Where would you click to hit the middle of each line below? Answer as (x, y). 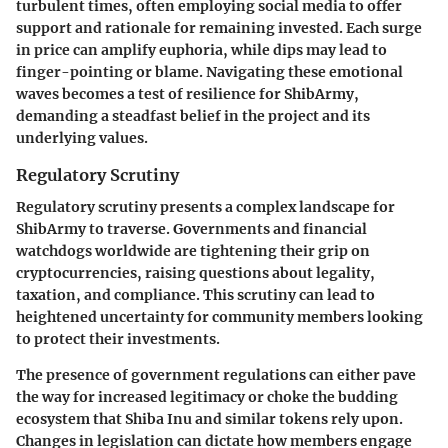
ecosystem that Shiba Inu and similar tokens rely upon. (209, 418)
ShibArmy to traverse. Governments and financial (191, 228)
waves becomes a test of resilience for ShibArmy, (187, 93)
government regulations (218, 374)
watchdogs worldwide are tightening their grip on (193, 250)
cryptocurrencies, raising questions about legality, (195, 272)
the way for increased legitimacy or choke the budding (207, 396)
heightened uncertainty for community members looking (219, 316)
